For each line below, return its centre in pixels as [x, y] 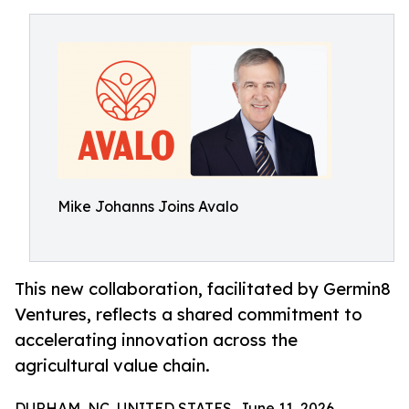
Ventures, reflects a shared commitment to [189, 315]
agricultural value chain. [112, 366]
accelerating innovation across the [156, 340]
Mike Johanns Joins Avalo [148, 206]
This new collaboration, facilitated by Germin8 [203, 289]
